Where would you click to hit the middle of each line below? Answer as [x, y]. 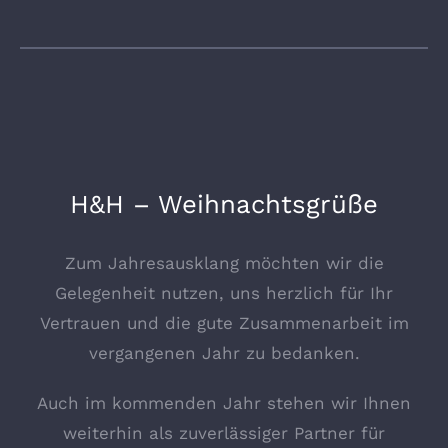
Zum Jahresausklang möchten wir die [224, 262]
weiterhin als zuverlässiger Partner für [224, 432]
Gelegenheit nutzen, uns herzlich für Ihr [224, 292]
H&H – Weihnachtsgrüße [224, 204]
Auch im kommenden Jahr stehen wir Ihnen [224, 402]
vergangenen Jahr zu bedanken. [224, 352]
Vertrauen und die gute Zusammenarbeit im [224, 322]
